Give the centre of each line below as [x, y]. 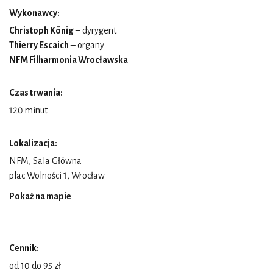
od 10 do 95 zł [35, 265]
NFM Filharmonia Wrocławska [69, 59]
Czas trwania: [36, 92]
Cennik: [24, 248]
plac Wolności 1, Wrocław [57, 175]
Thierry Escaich [39, 45]
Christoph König [41, 30]
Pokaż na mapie [40, 196]
